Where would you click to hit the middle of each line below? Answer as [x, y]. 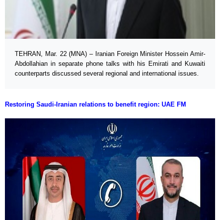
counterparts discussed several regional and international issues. [107, 74]
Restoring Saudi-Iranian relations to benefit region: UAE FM [96, 105]
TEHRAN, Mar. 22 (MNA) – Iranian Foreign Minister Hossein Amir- [110, 54]
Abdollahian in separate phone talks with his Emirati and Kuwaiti [110, 64]
